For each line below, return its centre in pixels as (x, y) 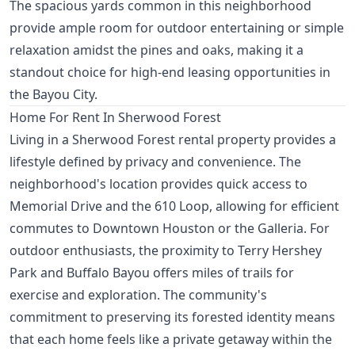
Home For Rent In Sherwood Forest (115, 118)
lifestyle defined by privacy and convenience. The (155, 162)
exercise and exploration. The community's (138, 295)
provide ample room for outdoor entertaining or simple (177, 28)
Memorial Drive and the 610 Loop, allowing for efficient (174, 206)
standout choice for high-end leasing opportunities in (170, 73)
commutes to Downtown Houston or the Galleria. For (170, 229)
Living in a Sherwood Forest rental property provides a (173, 140)
